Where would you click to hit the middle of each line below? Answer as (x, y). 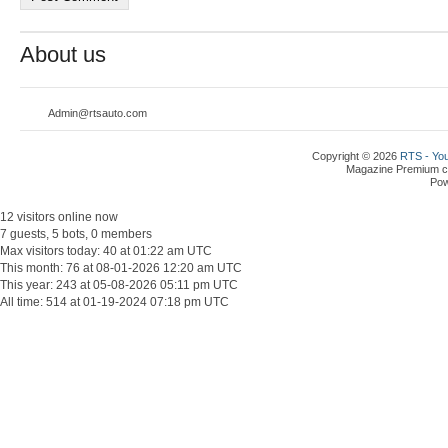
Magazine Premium (393, 168)
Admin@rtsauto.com (98, 112)
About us (62, 54)
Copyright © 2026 (356, 155)
